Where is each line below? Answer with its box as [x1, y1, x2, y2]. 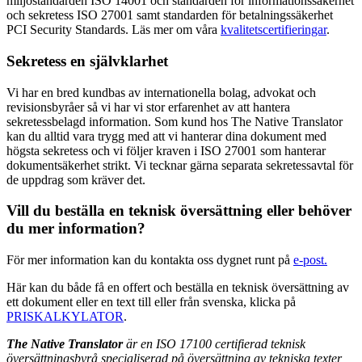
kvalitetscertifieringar [221, 23, 326, 37]
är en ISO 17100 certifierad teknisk [123, 336, 305, 351]
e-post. [293, 252, 327, 267]
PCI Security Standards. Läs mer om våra [6, 23, 221, 37]
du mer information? [6, 220, 145, 238]
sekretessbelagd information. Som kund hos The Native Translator [6, 114, 343, 128]
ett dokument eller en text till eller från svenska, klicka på [6, 294, 296, 309]
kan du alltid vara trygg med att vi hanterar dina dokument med [6, 128, 326, 143]
